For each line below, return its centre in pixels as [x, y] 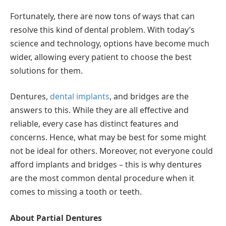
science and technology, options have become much [110, 43]
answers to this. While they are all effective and [99, 110]
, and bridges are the [149, 97]
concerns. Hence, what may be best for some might [108, 137]
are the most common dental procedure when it [102, 178]
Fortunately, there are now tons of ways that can [102, 16]
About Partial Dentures [56, 218]
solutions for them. [46, 70]
